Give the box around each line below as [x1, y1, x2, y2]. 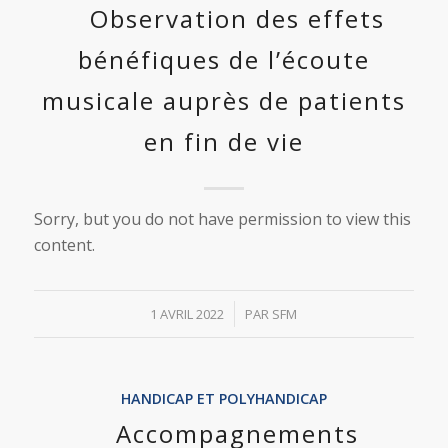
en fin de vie [143, 125, 304, 158]
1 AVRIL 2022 [150, 305, 225, 323]
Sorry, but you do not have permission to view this [33, 208, 411, 230]
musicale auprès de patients [41, 84, 406, 117]
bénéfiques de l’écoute [77, 43, 370, 76]
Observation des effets [89, 2, 385, 35]
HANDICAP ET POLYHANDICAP [120, 389, 327, 408]
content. [33, 234, 95, 256]
